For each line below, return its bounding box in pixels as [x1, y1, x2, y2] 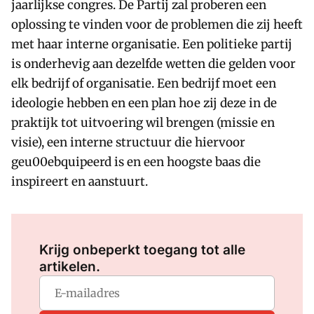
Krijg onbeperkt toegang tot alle [39, 242, 245, 258]
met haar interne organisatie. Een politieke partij [11, 36, 292, 52]
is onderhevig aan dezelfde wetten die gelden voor [11, 56, 296, 71]
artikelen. [39, 259, 100, 275]
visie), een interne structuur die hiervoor [11, 135, 245, 150]
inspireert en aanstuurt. [11, 174, 148, 189]
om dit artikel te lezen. [121, 225, 220, 236]
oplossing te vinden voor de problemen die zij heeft [11, 17, 303, 32]
